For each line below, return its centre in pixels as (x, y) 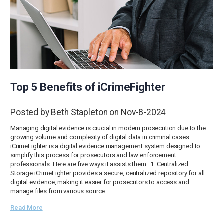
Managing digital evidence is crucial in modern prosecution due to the (108, 128)
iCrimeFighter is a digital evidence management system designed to (106, 146)
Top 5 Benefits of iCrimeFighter (88, 87)
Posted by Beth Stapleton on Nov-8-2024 (88, 112)
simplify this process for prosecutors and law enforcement (93, 155)
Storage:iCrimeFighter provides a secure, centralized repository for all (108, 173)
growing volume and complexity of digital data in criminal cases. (101, 137)
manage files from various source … (61, 191)
